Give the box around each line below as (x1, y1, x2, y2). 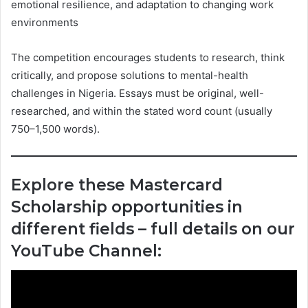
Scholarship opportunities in (11, 197, 243, 217)
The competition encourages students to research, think (11, 51, 285, 65)
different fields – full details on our (11, 219, 295, 239)
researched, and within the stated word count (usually (11, 104, 272, 118)
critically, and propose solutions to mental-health (11, 69, 248, 82)
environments (11, 16, 78, 30)
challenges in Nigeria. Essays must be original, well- (11, 87, 264, 100)
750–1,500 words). (11, 122, 100, 136)
